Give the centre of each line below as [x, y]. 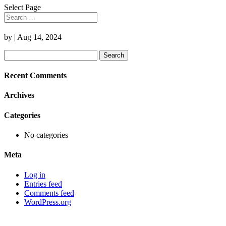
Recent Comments [35, 76]
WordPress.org [48, 202]
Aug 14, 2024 [39, 37]
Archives [19, 95]
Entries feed [43, 184]
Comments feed [49, 193]
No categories [46, 135]
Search [14, 53]
